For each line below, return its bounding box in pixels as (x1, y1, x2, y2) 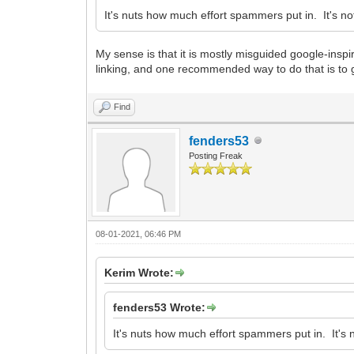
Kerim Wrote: (104, 265, 175, 279)
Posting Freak (189, 150, 243, 160)
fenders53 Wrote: (113, 300, 206, 314)
